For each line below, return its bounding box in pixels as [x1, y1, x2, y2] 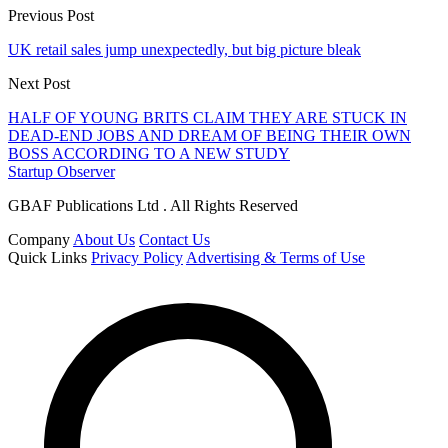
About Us [73, 230, 135, 248]
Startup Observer [8, 162, 115, 180]
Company [8, 230, 70, 248]
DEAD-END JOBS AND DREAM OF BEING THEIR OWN [8, 126, 411, 144]
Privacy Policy [91, 248, 183, 266]
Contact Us [139, 230, 210, 248]
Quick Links [8, 248, 87, 266]
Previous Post [8, 6, 94, 24]
